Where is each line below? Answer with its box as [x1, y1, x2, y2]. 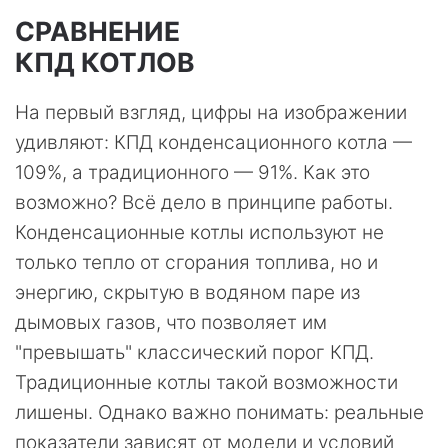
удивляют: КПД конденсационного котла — [15, 130, 412, 154]
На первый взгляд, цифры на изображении [15, 100, 407, 124]
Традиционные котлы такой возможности [15, 370, 398, 394]
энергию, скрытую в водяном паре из [15, 280, 360, 304]
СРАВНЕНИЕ [15, 14, 180, 47]
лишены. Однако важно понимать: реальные [15, 400, 424, 424]
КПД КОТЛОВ [15, 45, 195, 78]
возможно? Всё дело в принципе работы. [15, 190, 393, 214]
